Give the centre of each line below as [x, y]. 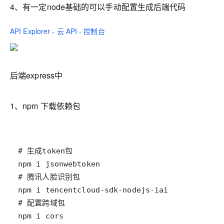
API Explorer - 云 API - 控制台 [57, 31]
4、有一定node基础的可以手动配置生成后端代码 [98, 7]
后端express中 [36, 75]
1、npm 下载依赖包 [45, 106]
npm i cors [41, 216]
